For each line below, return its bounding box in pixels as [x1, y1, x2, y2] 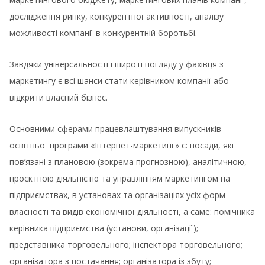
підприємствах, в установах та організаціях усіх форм [9, 189, 225, 201]
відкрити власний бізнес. [9, 92, 108, 104]
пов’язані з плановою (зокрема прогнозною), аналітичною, [9, 156, 247, 168]
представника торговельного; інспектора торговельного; [9, 239, 243, 251]
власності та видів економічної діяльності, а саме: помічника [9, 206, 255, 218]
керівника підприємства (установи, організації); [9, 222, 198, 234]
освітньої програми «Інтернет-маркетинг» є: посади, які [9, 140, 234, 151]
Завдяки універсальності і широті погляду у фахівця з [9, 59, 224, 70]
